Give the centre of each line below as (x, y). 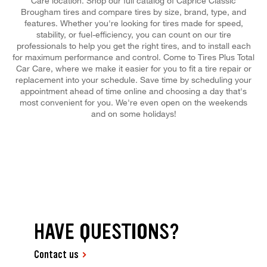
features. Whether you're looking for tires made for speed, (133, 23)
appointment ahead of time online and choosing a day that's (133, 91)
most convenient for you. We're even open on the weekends (133, 102)
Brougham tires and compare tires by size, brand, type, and (133, 11)
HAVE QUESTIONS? (107, 232)
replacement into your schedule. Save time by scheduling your (133, 79)
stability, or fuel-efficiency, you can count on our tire (133, 34)
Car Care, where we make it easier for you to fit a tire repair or (133, 68)
